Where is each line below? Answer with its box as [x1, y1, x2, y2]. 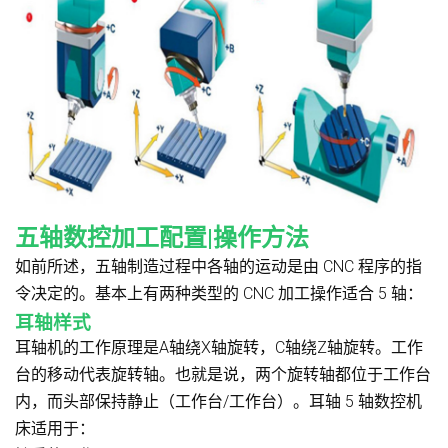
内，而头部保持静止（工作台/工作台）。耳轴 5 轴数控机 [15, 391, 422, 411]
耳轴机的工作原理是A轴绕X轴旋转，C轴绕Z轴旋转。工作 [15, 337, 423, 357]
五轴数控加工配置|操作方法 [15, 223, 309, 252]
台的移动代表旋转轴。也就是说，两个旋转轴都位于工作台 [15, 364, 431, 384]
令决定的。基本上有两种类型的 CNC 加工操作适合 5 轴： [15, 283, 423, 303]
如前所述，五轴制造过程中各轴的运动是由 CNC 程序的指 [15, 256, 422, 276]
